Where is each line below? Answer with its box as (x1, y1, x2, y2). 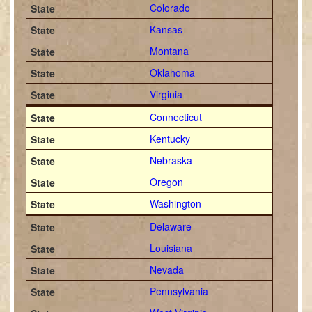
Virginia (149, 87, 182, 101)
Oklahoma (149, 65, 195, 79)
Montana (149, 44, 189, 58)
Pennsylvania (149, 284, 208, 298)
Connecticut (149, 110, 202, 124)
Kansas (149, 22, 182, 36)
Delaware (149, 219, 192, 233)
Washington (149, 196, 201, 210)
